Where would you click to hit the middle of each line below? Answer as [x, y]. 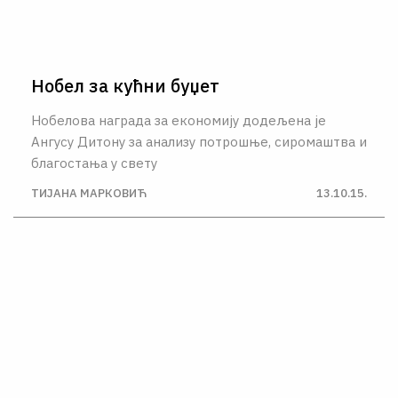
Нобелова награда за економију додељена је [179, 120]
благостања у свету [94, 163]
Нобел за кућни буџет [125, 85]
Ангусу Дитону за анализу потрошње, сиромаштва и [199, 141]
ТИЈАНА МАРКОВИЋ [89, 193]
